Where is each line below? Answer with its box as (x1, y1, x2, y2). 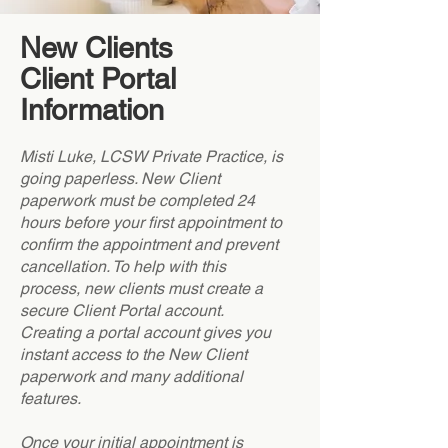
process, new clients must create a (20, 279, 263, 298)
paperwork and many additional (20, 367, 243, 386)
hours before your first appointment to (20, 213, 282, 232)
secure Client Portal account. (20, 301, 223, 320)
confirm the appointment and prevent (20, 235, 278, 254)
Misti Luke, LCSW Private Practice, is (20, 147, 283, 166)
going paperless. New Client (20, 169, 220, 188)
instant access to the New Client (20, 345, 247, 364)
